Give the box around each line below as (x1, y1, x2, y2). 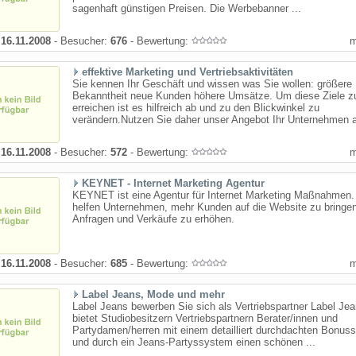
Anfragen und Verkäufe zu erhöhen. (72, 213, 234, 225)
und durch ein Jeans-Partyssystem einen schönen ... (72, 336, 315, 348)
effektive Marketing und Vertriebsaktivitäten (82, 66, 293, 78)
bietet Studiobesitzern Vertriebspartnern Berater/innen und (72, 312, 338, 324)
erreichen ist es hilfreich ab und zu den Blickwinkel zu (72, 102, 319, 114)
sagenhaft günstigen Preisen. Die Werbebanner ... (72, 2, 301, 14)
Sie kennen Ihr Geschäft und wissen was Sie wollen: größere (72, 78, 352, 90)
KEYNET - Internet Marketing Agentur (82, 177, 265, 189)
